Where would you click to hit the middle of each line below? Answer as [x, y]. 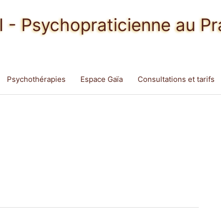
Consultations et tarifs [176, 79]
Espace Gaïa [102, 79]
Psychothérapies [36, 79]
